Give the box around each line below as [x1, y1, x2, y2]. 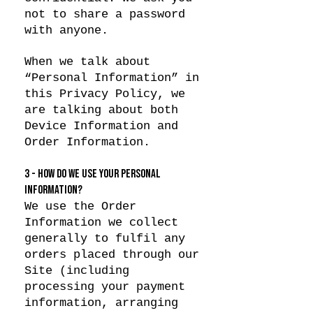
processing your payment [24, 280, 185, 293]
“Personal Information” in [24, 71, 199, 85]
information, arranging [24, 296, 178, 310]
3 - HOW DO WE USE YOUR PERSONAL [24, 167, 161, 181]
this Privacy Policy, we [24, 87, 185, 101]
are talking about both [24, 103, 178, 117]
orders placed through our [24, 248, 199, 261]
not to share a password [24, 8, 185, 21]
